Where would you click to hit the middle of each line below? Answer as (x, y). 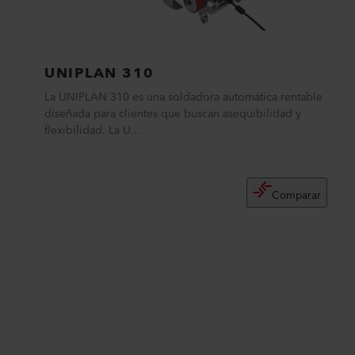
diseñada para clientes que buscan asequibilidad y (173, 114)
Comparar (297, 196)
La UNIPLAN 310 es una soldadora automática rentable (183, 97)
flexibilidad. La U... (92, 131)
